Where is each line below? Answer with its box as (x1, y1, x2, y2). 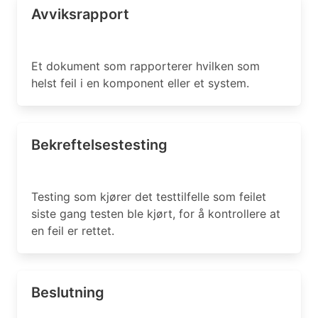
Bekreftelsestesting (31, 136, 168, 153)
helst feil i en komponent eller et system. (31, 76, 249, 90)
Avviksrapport (31, 6, 129, 23)
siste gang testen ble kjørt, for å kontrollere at (31, 207, 280, 221)
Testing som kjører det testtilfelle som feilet (31, 190, 266, 204)
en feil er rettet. (31, 224, 114, 238)
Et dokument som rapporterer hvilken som (31, 59, 260, 73)
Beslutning (31, 284, 104, 301)
